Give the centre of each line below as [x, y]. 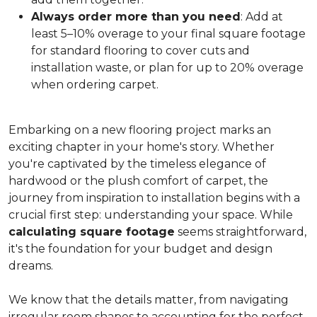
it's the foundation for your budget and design [140, 249]
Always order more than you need [136, 17]
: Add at [262, 17]
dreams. [31, 266]
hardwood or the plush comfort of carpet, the [138, 181]
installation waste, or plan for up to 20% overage [167, 68]
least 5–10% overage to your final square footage [168, 34]
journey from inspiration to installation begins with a [154, 198]
